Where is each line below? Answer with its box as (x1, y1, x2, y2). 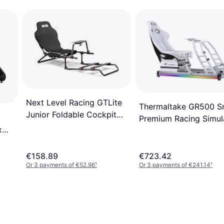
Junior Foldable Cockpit (26, 109, 116, 120)
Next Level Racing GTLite (26, 97, 122, 108)
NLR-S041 (26, 121, 63, 132)
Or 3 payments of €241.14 (139, 161, 210, 169)
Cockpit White (139, 125, 193, 135)
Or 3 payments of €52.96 (26, 161, 95, 169)
